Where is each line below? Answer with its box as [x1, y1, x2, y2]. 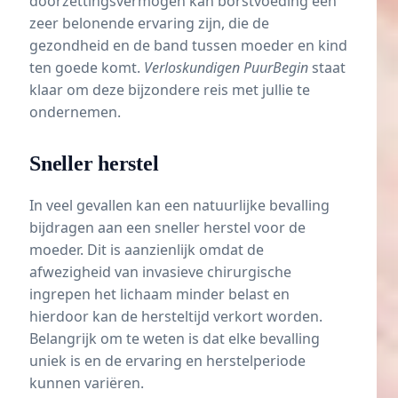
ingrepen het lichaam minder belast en [29, 283, 290, 304]
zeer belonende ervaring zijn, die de [29, 13, 269, 34]
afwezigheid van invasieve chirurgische [29, 261, 291, 282]
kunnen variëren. [29, 372, 144, 393]
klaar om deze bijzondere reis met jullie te [29, 80, 310, 100]
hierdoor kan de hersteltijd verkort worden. [29, 306, 322, 326]
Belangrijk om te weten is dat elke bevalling [29, 328, 320, 348]
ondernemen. [29, 102, 121, 123]
